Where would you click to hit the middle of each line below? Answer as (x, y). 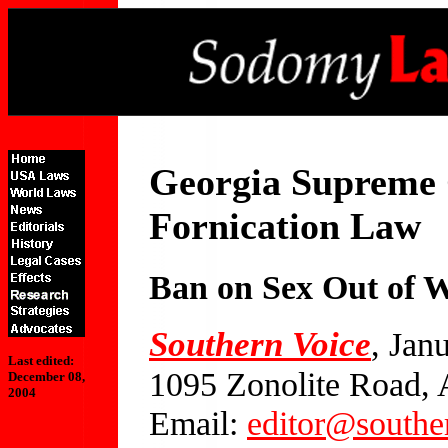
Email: (198, 422)
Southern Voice (260, 343)
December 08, (46, 376)
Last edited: (41, 360)
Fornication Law (285, 226)
